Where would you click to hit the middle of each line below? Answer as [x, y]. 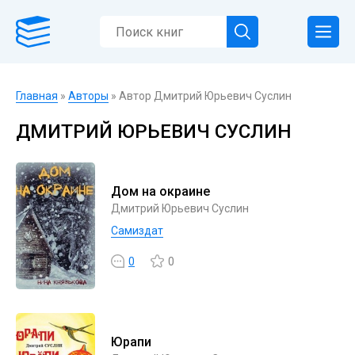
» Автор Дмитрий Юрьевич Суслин [200, 96]
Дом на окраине [160, 191]
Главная [37, 96]
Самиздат [137, 231]
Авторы [88, 96]
